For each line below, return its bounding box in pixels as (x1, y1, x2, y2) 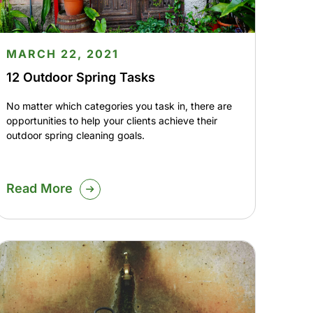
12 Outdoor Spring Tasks (6, 70, 155, 85)
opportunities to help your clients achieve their (6, 115, 217, 127)
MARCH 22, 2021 (6, 47, 119, 61)
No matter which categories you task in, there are (6, 100, 232, 112)
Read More (6, 181, 73, 196)
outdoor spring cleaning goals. (6, 129, 145, 142)
